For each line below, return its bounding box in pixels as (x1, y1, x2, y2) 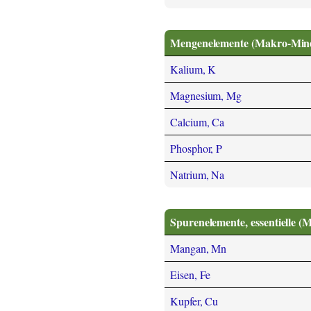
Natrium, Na (170, 167, 225, 183)
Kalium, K (170, 62, 217, 77)
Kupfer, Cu (170, 294, 219, 309)
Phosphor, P (170, 141, 223, 156)
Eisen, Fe (170, 267, 211, 283)
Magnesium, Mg (170, 88, 242, 103)
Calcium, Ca (170, 115, 225, 130)
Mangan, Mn (170, 241, 227, 256)
